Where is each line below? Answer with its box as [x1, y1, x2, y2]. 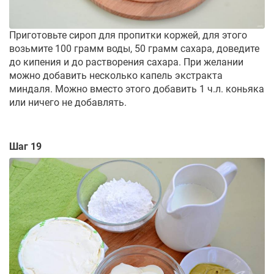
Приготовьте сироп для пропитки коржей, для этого [9, 29, 247, 41]
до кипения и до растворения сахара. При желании [9, 56, 243, 68]
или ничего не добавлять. [9, 96, 127, 108]
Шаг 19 [9, 140, 42, 152]
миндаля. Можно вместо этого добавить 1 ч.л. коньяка [9, 83, 264, 95]
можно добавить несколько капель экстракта [9, 69, 223, 81]
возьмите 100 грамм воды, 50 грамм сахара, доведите [9, 42, 259, 54]
